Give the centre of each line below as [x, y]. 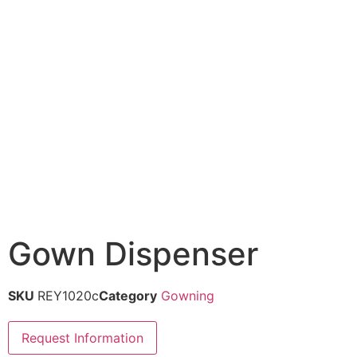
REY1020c [68, 296]
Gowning [188, 296]
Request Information [82, 338]
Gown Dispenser [133, 254]
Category [128, 296]
